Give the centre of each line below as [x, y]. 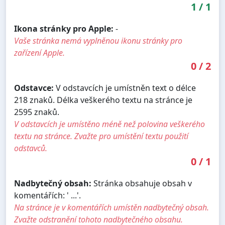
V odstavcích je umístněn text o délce [125, 88]
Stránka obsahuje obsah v [142, 183]
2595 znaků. [37, 112]
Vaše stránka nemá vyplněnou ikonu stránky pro [98, 40]
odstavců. [31, 148]
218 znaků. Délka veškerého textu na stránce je [103, 100]
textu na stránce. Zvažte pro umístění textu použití [101, 136]
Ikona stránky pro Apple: [64, 28]
